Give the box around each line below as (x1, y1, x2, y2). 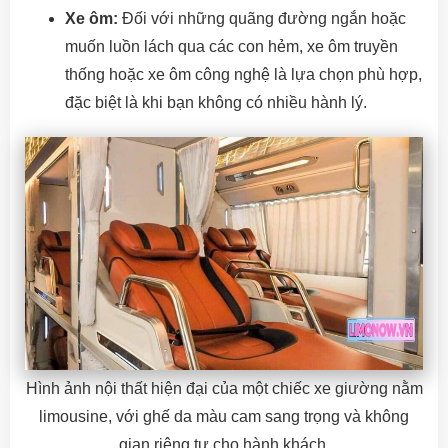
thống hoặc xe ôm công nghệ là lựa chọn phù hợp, (65, 66, 422, 83)
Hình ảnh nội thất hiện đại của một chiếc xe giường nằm (25, 379, 423, 397)
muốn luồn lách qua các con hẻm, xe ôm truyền (65, 38, 398, 55)
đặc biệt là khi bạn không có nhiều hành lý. (65, 94, 367, 111)
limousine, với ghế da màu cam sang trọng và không (39, 407, 409, 425)
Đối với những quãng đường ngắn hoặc (118, 10, 406, 27)
